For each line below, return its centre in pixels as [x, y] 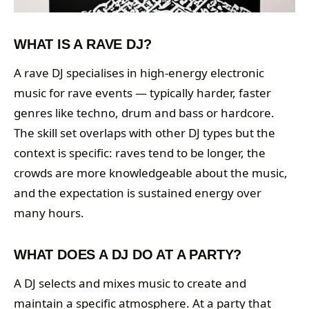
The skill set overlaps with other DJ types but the [144, 133]
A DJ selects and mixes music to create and [130, 283]
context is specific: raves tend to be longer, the [140, 153]
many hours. [49, 213]
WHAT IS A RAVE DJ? [83, 44]
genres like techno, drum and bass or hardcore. [144, 113]
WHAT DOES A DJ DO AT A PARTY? [128, 255]
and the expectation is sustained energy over [138, 193]
